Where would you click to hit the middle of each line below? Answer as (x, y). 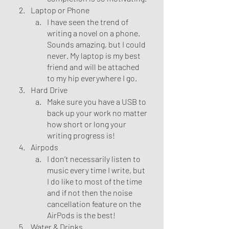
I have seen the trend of (88, 22)
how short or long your (87, 124)
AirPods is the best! (81, 215)
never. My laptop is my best (95, 55)
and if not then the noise (90, 192)
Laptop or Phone (60, 10)
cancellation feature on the (95, 204)
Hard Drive (49, 90)
